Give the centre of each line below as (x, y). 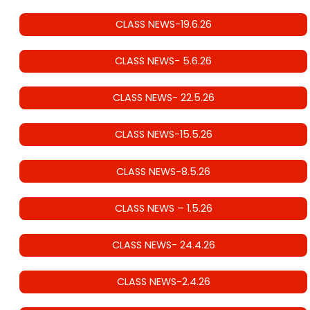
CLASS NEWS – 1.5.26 (163, 209)
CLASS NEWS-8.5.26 (163, 171)
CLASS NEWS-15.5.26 (163, 135)
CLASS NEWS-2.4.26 (163, 282)
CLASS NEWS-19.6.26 (163, 25)
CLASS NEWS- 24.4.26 (163, 245)
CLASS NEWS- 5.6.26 (163, 61)
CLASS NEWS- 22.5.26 (163, 98)
